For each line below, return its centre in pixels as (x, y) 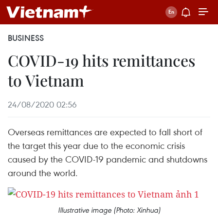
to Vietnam (46, 80)
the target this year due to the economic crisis (96, 145)
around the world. (43, 173)
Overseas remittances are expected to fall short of (105, 132)
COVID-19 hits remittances (101, 60)
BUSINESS (26, 38)
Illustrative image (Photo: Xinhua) (109, 210)
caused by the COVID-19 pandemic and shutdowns (108, 159)
